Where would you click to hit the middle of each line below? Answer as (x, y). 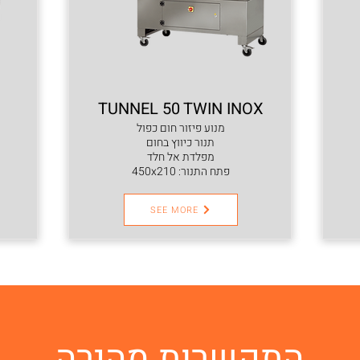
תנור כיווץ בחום (180, 143)
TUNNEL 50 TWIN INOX (180, 109)
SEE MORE (174, 210)
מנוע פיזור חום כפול (180, 128)
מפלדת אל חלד (180, 157)
